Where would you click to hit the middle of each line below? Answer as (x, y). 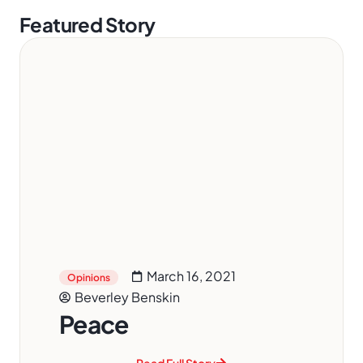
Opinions (89, 278)
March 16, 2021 (191, 276)
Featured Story (88, 24)
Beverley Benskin (127, 297)
